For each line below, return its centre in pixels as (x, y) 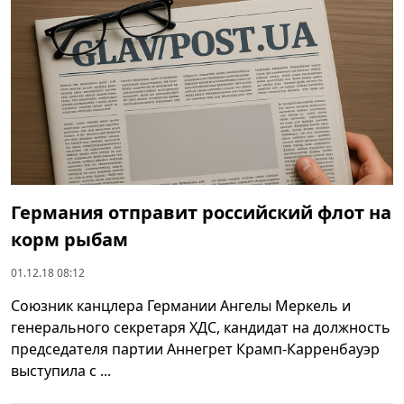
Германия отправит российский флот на (201, 212)
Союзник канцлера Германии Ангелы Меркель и (181, 305)
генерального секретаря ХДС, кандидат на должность (201, 327)
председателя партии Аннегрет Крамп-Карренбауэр (195, 349)
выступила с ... (61, 370)
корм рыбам (69, 239)
